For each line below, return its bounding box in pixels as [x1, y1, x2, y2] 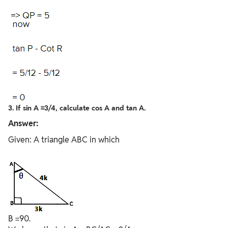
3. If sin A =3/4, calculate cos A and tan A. [8, 103, 148, 113]
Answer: [8, 118, 38, 129]
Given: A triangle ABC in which [8, 134, 120, 146]
